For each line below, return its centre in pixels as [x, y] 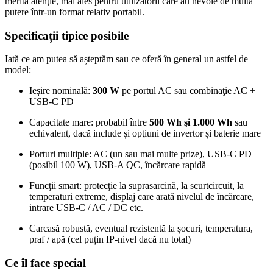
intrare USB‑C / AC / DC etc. [86, 208]
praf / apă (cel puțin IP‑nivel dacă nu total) [110, 239]
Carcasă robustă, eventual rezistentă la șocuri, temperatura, [141, 229]
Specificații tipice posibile [67, 35]
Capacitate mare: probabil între [89, 122]
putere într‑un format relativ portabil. [75, 12]
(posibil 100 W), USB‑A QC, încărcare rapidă [118, 165]
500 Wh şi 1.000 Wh [191, 122]
